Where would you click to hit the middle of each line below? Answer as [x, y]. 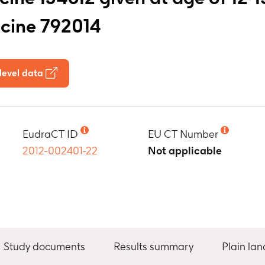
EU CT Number [183, 134]
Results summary [153, 246]
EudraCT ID [51, 134]
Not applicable [185, 151]
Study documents [44, 246]
